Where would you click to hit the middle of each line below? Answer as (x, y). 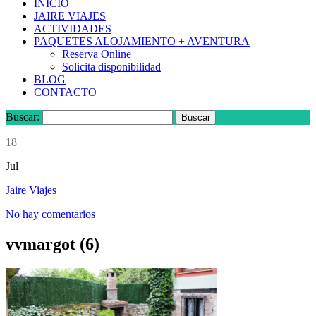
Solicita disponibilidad (111, 67)
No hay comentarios (50, 214)
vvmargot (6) (53, 244)
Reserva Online (97, 54)
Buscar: (23, 117)
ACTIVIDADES (73, 29)
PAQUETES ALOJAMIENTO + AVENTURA (142, 42)
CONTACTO (65, 92)
